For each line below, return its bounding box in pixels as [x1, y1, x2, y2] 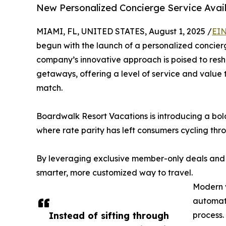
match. [36, 83, 63, 93]
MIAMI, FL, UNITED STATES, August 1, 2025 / [36, 26, 212, 37]
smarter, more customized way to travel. [36, 167, 193, 178]
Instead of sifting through [49, 210, 169, 221]
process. [193, 210, 224, 220]
